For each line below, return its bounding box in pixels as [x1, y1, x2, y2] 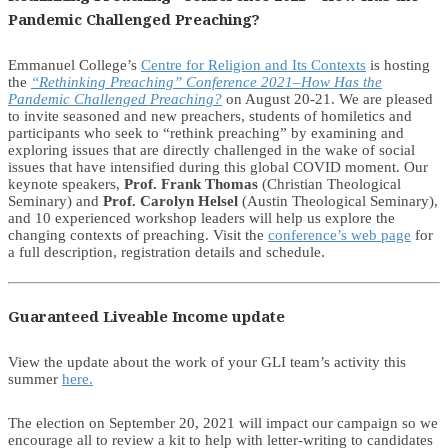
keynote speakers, [8, 175, 124, 192]
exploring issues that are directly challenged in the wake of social [8, 141, 415, 158]
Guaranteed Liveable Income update [8, 305, 285, 326]
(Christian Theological [258, 175, 401, 192]
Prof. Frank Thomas [124, 175, 258, 192]
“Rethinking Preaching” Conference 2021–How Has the [31, 73, 382, 90]
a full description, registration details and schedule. [8, 243, 325, 260]
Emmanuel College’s [8, 56, 141, 73]
